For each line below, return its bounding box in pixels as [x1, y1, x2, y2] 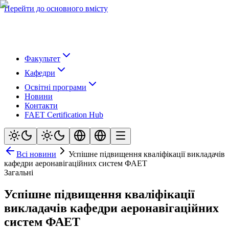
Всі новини [16, 150, 56, 158]
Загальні [4, 168, 33, 177]
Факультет [25, 54, 60, 63]
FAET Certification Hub [25, 110, 103, 119]
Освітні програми [25, 83, 86, 91]
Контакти [25, 101, 58, 110]
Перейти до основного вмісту [4, 4, 108, 13]
